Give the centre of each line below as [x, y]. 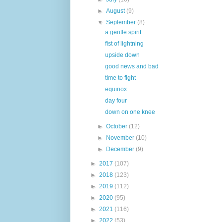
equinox [116, 89]
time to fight [120, 78]
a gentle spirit [123, 32]
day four [116, 100]
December [121, 149]
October [118, 126]
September [122, 22]
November [121, 138]
